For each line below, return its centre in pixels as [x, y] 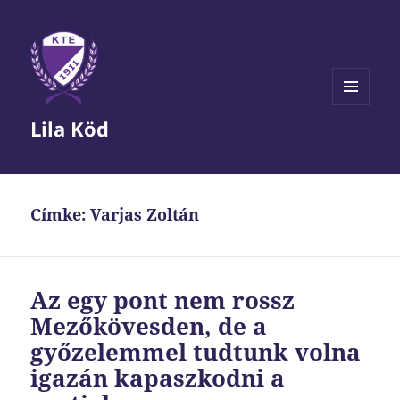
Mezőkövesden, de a [149, 326]
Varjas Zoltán [145, 215]
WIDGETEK [361, 142]
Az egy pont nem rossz [163, 300]
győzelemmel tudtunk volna [196, 352]
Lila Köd [70, 129]
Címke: [61, 215]
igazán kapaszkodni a [158, 378]
